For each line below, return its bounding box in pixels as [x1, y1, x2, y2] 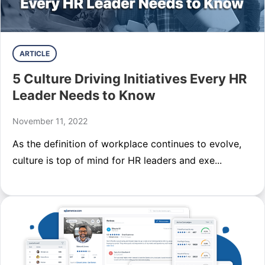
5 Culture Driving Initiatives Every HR [12, 71, 247, 86]
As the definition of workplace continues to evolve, [12, 138, 241, 150]
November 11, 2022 [12, 116, 88, 126]
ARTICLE [20, 49, 50, 58]
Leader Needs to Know [12, 88, 156, 103]
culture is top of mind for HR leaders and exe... [12, 154, 222, 166]
